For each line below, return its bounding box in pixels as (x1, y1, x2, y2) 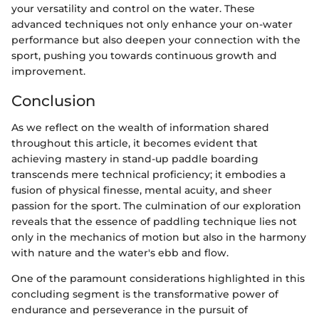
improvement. (11, 64, 85, 78)
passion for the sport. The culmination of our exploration (11, 199, 301, 213)
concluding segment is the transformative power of (11, 288, 278, 301)
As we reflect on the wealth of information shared (11, 121, 269, 135)
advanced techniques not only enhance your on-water (11, 17, 293, 31)
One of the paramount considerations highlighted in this (11, 272, 305, 286)
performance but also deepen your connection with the (11, 33, 300, 46)
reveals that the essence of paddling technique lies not (11, 215, 297, 229)
